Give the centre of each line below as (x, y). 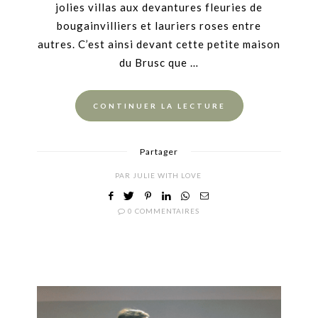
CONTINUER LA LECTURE (159, 105)
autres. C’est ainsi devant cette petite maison (159, 44)
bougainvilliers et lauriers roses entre (159, 25)
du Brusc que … (159, 62)
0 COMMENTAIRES (163, 210)
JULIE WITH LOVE (167, 175)
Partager (159, 151)
